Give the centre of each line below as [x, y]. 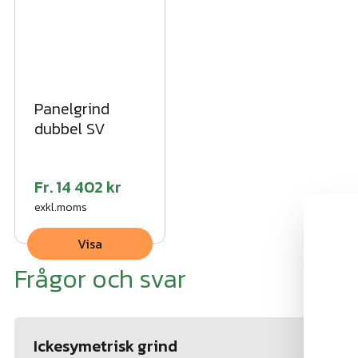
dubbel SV [70, 128]
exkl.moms [61, 207]
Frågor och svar [100, 278]
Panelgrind [72, 108]
